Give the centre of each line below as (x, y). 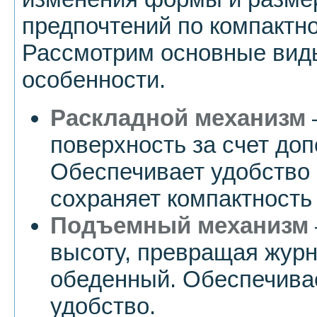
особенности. (94, 79)
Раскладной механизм (178, 117)
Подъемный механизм (179, 225)
